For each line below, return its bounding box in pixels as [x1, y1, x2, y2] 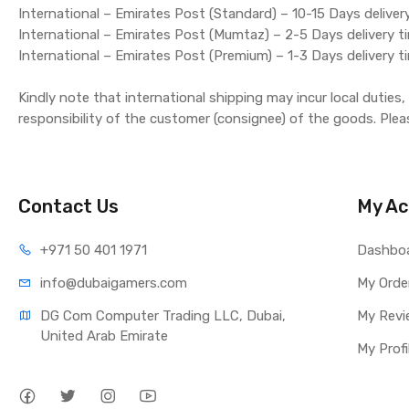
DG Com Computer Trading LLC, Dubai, [40, 308, 287, 324]
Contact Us [18, 195, 120, 217]
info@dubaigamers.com [40, 275, 188, 291]
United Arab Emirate [40, 328, 169, 344]
